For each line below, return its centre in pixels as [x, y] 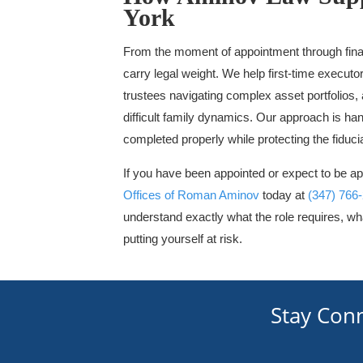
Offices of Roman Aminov [191, 195]
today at [284, 195]
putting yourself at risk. [183, 239]
